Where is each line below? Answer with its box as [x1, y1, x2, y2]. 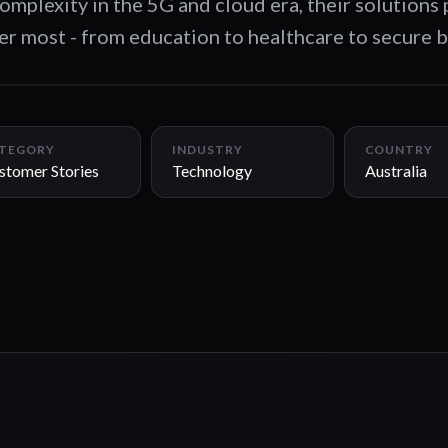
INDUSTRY [172, 142, 243, 157]
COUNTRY [364, 142, 434, 157]
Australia [364, 161, 427, 180]
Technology [172, 161, 252, 180]
